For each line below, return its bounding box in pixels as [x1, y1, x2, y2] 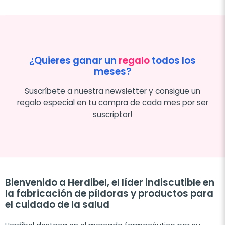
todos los [150, 54, 196, 68]
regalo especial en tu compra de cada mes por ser [17, 97, 208, 108]
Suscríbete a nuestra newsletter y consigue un [25, 86, 200, 97]
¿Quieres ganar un [29, 54, 119, 68]
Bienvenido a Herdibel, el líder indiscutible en [5, 176, 214, 190]
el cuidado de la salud [5, 198, 109, 212]
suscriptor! [93, 109, 132, 120]
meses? [94, 65, 131, 79]
